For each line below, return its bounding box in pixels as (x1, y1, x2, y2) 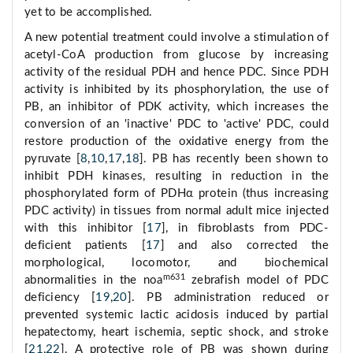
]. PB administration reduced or (127, 292, 329, 304)
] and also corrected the (160, 240, 329, 252)
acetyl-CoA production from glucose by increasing (24, 49, 329, 61)
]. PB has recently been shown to (139, 153, 329, 165)
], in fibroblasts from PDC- (161, 222, 329, 235)
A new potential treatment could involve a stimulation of (24, 32, 329, 44)
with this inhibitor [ (24, 222, 147, 235)
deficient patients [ (24, 240, 147, 252)
